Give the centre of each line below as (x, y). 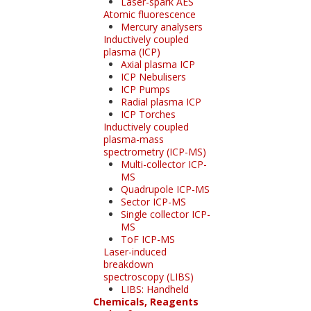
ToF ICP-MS (148, 239)
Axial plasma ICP (158, 64)
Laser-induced (135, 251)
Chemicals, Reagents (145, 301)
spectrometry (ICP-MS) (154, 151)
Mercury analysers (161, 26)
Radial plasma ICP (161, 101)
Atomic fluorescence (149, 14)
